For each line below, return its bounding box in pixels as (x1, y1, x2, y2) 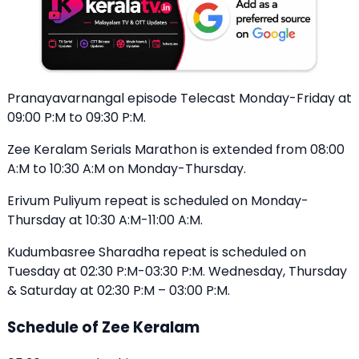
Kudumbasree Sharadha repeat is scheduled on (7, 243, 306, 262)
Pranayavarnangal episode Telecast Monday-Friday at (7, 89, 352, 108)
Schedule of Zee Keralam (7, 317, 200, 339)
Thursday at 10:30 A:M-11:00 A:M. (7, 211, 203, 230)
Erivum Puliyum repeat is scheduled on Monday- (7, 192, 309, 211)
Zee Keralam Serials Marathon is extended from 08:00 (7, 140, 345, 159)
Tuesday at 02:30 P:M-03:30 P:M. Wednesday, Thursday (7, 262, 347, 281)
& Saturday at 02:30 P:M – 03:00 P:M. (7, 281, 230, 301)
